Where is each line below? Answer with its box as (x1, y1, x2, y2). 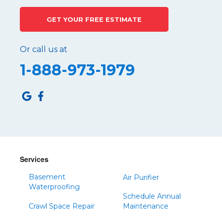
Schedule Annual (122, 191, 181, 201)
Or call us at (20, 45, 67, 55)
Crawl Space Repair (28, 201, 95, 211)
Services (20, 154, 49, 164)
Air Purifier (122, 172, 159, 182)
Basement (28, 172, 65, 181)
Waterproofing (28, 182, 80, 191)
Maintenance (122, 201, 168, 211)
